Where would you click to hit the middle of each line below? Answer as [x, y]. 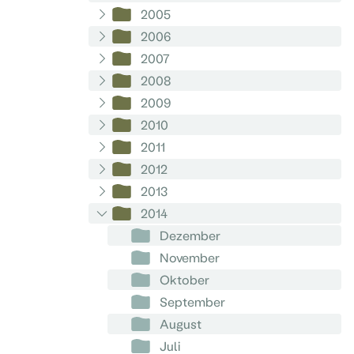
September [192, 301]
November [189, 257]
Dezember [190, 235]
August [180, 324]
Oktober [184, 279]
